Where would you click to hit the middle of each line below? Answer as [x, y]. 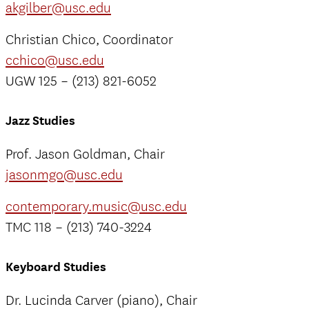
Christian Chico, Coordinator [89, 40]
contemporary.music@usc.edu [96, 207]
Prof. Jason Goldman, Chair [85, 154]
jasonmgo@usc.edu [64, 175]
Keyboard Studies [56, 267]
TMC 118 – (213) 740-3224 [79, 228]
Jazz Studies [40, 121]
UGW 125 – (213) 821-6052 [81, 81]
